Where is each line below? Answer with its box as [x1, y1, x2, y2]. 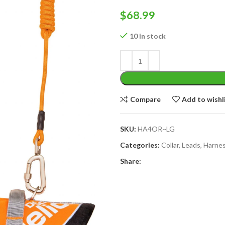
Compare [130, 94, 161, 103]
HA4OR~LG [138, 125, 175, 133]
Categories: [120, 141, 160, 149]
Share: [120, 157, 141, 165]
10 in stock [130, 32, 166, 40]
